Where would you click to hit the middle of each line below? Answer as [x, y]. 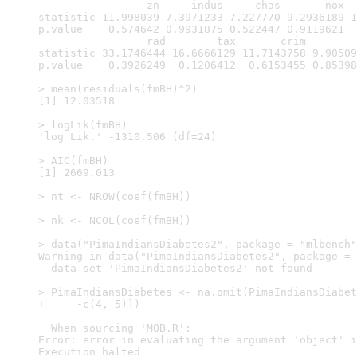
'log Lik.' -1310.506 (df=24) [127, 137]
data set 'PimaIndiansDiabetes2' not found [175, 268]
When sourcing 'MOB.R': [115, 328]
